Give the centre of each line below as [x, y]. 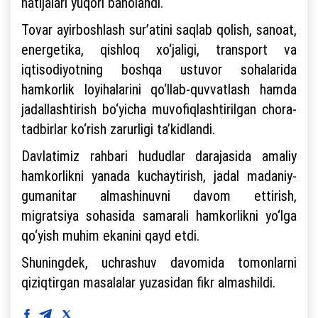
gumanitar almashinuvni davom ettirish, [159, 195]
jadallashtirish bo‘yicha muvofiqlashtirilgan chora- [159, 109]
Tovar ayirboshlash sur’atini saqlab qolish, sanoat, [159, 29]
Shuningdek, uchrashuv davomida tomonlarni [159, 262]
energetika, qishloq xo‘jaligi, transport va [159, 49]
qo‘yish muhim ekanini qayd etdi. [110, 235]
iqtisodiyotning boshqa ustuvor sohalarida [159, 69]
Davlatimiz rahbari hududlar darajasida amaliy [159, 155]
